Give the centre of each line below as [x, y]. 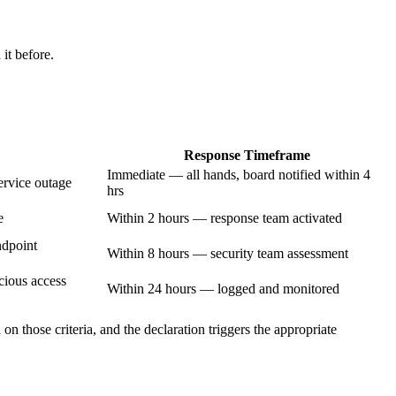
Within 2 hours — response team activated [225, 217]
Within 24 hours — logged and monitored [223, 288]
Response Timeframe [247, 155]
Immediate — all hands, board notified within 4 [239, 174]
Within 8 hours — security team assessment [228, 253]
